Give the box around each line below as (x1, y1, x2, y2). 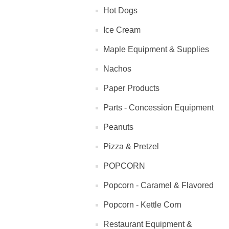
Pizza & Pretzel (103, 142, 159, 151)
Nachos (103, 64, 131, 73)
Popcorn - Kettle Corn (103, 200, 181, 209)
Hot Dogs (103, 6, 138, 15)
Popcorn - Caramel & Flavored (103, 181, 214, 190)
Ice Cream (103, 26, 141, 34)
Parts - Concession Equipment (103, 103, 214, 112)
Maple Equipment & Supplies (103, 45, 209, 54)
